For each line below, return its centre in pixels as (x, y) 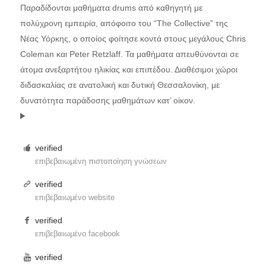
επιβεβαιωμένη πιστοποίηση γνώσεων (101, 161)
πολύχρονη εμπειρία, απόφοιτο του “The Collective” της (124, 23)
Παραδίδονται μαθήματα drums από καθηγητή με (111, 8)
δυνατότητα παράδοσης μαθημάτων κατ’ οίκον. (107, 100)
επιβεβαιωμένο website (75, 198)
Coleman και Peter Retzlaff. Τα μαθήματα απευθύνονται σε (129, 54)
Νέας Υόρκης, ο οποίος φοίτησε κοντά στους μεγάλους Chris (133, 39)
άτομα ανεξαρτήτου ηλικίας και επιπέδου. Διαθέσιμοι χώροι (129, 69)
